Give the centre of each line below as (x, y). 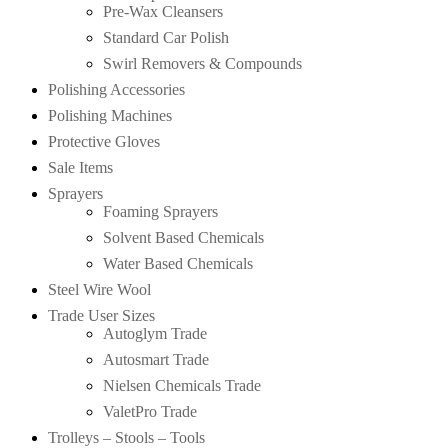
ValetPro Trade (150, 411)
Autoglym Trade (155, 333)
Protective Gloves (104, 141)
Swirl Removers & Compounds (202, 63)
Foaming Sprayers (160, 211)
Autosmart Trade (156, 359)
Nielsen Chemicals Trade (182, 385)
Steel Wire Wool (99, 289)
